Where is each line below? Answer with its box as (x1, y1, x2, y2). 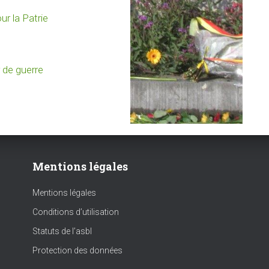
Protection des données (32, 246, 122, 256)
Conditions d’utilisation (32, 207, 119, 217)
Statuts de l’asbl (32, 226, 92, 237)
